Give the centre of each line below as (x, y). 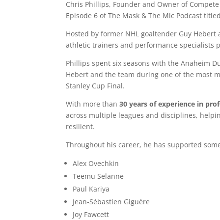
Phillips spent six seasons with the (124, 63)
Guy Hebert (198, 34)
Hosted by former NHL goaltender (123, 34)
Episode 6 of (87, 15)
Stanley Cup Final (95, 86)
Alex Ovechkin (96, 163)
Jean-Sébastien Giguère (111, 202)
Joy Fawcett (91, 214)
